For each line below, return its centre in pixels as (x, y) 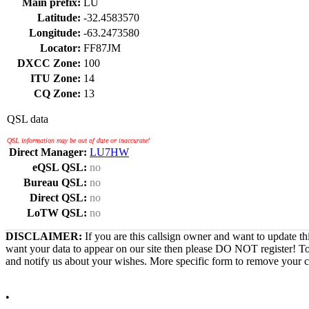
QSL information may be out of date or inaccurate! (78, 140)
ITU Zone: (56, 78)
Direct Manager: (48, 152)
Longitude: (55, 33)
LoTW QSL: (57, 213)
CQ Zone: (57, 93)
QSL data (28, 119)
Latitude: (59, 18)
